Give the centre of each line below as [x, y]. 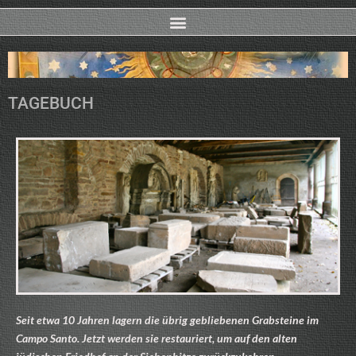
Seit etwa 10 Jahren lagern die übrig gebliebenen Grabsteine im [167, 319]
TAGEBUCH [51, 104]
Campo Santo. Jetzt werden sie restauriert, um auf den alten [157, 338]
